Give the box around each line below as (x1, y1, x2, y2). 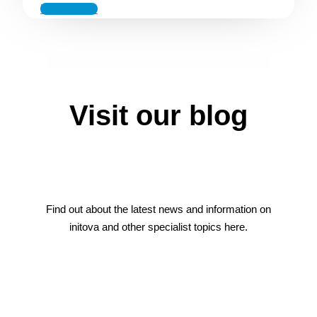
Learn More (40, 2, 98, 15)
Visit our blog (69, 100, 248, 132)
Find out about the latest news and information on (46, 203, 271, 216)
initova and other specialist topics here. (69, 221, 248, 234)
